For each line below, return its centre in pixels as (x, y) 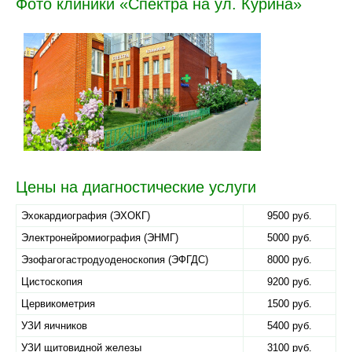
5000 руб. (290, 238)
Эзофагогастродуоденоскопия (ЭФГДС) (115, 260)
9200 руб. (290, 282)
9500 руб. (290, 216)
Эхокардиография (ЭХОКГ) (86, 216)
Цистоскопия (52, 282)
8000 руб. (290, 260)
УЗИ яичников (54, 326)
